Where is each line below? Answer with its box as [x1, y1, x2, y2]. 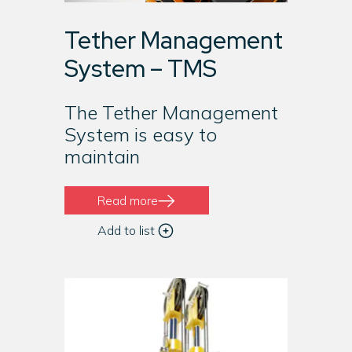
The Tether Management [64, 101, 278, 124]
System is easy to [64, 123, 217, 146]
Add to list [97, 222, 156, 238]
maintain [64, 145, 140, 168]
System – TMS [64, 53, 217, 84]
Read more [97, 192, 159, 208]
